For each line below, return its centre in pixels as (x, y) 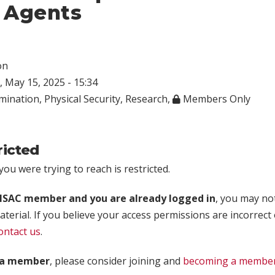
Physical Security (82, 99)
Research (146, 99)
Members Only (215, 99)
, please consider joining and (116, 261)
